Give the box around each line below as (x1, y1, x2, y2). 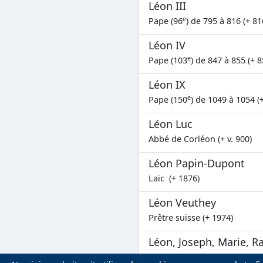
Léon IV (149, 38, 186, 52)
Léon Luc (149, 116, 193, 131)
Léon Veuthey (149, 195, 216, 210)
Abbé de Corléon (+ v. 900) (149, 133, 252, 144)
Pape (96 (149, 15, 183, 26)
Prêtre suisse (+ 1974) (149, 211, 233, 223)
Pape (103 (149, 54, 187, 66)
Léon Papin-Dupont (149, 156, 245, 170)
